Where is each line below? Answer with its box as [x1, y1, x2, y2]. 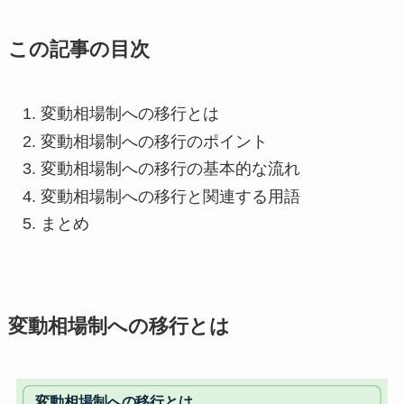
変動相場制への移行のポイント [40, 132, 268, 151]
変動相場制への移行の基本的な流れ [40, 160, 300, 179]
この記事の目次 [7, 39, 150, 61]
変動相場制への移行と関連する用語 [40, 187, 300, 206]
